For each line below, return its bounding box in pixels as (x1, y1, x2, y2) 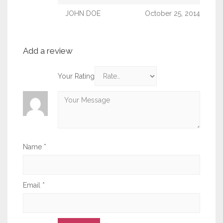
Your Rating (58, 72, 95, 80)
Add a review (23, 46, 73, 56)
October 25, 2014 (145, 9, 200, 17)
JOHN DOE (65, 9, 101, 17)
